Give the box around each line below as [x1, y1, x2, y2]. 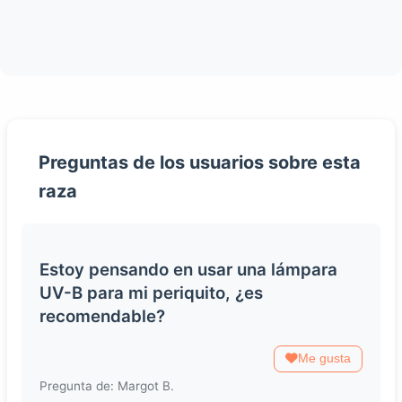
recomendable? [39, 306, 165, 328]
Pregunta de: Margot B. [39, 379, 174, 394]
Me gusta [298, 352, 351, 366]
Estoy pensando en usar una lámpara [39, 259, 337, 281]
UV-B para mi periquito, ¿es [39, 283, 263, 304]
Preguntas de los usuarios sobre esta [38, 152, 361, 174]
